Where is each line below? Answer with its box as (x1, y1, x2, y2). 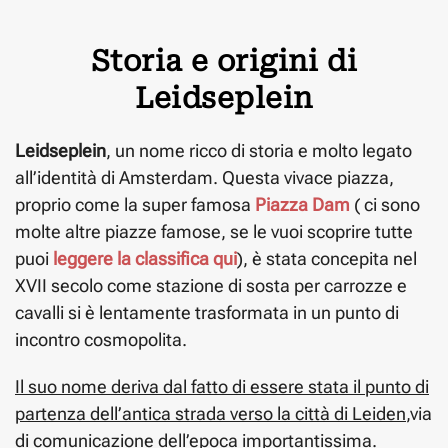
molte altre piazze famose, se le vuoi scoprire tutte (15, 220, 413, 242)
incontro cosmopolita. (15, 328, 187, 350)
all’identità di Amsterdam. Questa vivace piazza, (15, 166, 394, 188)
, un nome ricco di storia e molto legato (106, 139, 412, 161)
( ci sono (350, 193, 420, 215)
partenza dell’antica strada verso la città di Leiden (15, 402, 406, 424)
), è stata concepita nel (237, 247, 417, 269)
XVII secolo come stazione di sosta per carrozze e (15, 274, 407, 296)
